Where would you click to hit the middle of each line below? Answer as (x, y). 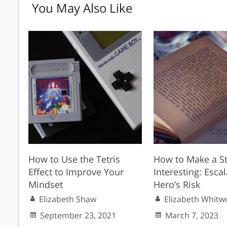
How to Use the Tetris (74, 159)
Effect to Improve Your (76, 172)
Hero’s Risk (177, 185)
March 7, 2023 (192, 216)
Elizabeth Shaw (68, 199)
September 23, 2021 (78, 216)
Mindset (46, 185)
